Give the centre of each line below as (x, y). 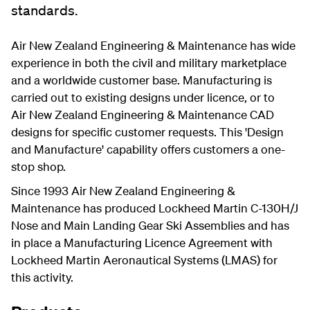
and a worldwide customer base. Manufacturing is (142, 80)
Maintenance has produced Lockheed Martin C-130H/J (155, 208)
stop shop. (38, 166)
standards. (45, 10)
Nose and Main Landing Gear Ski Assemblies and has (150, 225)
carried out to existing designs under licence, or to (143, 97)
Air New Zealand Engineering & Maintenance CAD (143, 115)
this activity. (42, 277)
